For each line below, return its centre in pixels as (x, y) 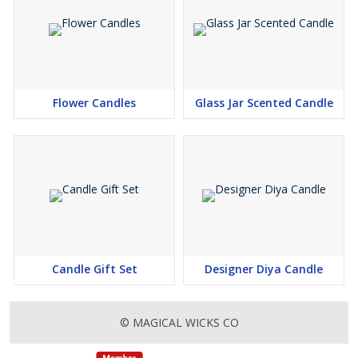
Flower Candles (94, 103)
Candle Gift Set (94, 269)
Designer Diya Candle (264, 269)
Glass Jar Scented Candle (264, 103)
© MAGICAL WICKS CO (179, 323)
